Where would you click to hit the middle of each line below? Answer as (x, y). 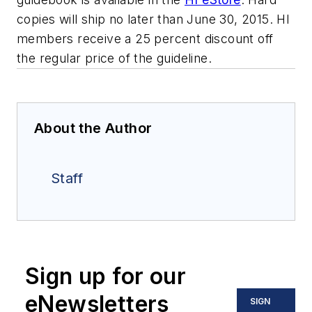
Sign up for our (106, 276)
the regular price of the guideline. (114, 58)
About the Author (93, 128)
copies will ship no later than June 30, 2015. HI (154, 19)
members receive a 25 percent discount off (145, 39)
